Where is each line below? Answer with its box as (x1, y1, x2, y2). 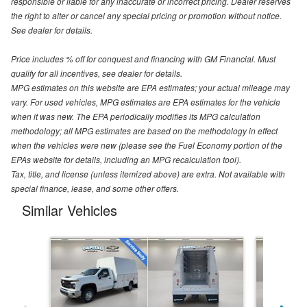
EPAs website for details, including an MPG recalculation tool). (11, 153, 241, 165)
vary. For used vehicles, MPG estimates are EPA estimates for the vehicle (11, 95, 280, 108)
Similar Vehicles (22, 199, 117, 220)
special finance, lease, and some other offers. (11, 182, 179, 194)
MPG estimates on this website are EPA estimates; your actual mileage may (11, 81, 290, 93)
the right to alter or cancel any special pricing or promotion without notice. (11, 9, 282, 21)
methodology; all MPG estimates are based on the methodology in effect (11, 124, 278, 136)
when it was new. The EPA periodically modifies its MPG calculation (11, 110, 260, 122)
